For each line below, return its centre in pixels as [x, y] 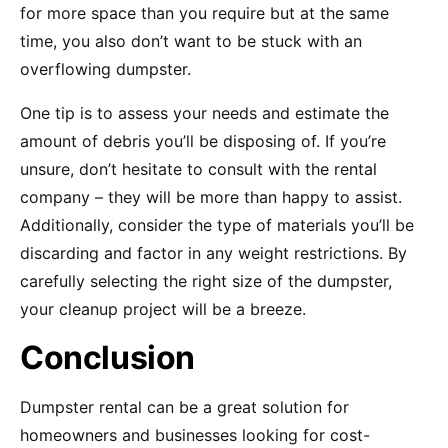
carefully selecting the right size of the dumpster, [206, 281]
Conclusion [107, 358]
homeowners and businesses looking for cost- [195, 435]
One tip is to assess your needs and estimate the [204, 113]
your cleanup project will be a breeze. [163, 309]
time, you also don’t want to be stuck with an [191, 41]
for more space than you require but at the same [204, 13]
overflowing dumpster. [105, 69]
